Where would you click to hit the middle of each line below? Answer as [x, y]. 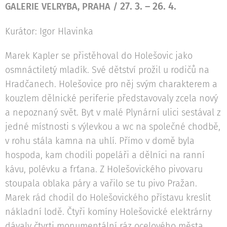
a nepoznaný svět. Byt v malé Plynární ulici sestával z [113, 113]
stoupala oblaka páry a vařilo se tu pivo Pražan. [101, 184]
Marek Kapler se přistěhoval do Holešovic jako [99, 56]
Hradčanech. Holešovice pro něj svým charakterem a [111, 84]
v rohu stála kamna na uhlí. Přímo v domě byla [100, 141]
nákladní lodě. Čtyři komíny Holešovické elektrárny [108, 212]
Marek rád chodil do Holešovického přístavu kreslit [108, 198]
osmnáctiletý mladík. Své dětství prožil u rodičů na [107, 70]
